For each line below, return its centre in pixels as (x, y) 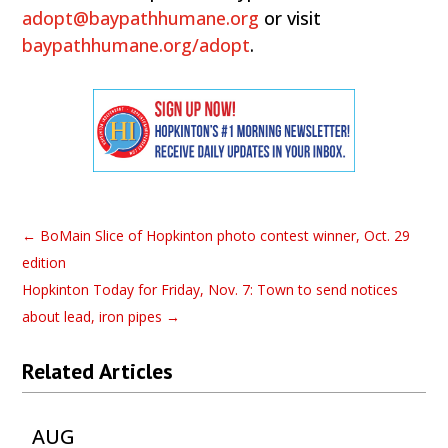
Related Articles (98, 370)
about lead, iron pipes (92, 316)
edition (44, 262)
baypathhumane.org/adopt (136, 44)
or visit (290, 17)
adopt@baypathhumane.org (141, 17)
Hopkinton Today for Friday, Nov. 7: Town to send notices (210, 289)
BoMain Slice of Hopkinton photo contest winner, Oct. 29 (225, 235)
